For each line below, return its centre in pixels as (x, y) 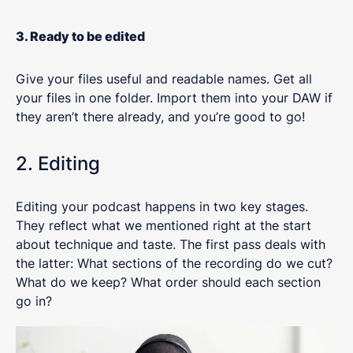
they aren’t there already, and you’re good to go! (162, 117)
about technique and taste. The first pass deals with (171, 245)
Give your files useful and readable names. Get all (164, 79)
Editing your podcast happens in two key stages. (162, 207)
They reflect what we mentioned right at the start (163, 226)
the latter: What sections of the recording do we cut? (174, 264)
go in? (36, 301)
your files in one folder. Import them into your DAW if (174, 98)
